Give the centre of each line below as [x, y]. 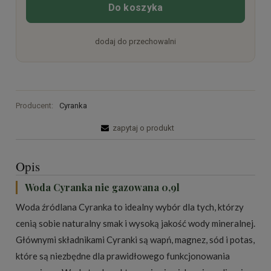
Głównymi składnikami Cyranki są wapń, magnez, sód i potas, [135, 239]
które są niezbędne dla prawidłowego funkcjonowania [123, 256]
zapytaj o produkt [143, 128]
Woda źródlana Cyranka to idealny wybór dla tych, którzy [130, 207]
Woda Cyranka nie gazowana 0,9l [102, 187]
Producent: [35, 105]
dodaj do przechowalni [135, 42]
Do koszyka [135, 7]
